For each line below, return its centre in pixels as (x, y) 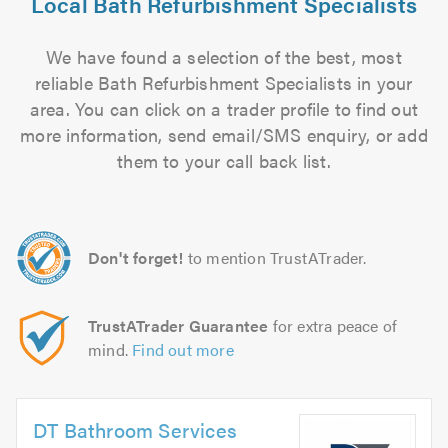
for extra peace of (333, 325)
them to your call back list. (224, 160)
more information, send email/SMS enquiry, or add (224, 134)
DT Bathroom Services (135, 429)
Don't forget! (136, 257)
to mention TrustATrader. (277, 257)
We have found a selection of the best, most (224, 56)
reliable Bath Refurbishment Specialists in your (224, 82)
